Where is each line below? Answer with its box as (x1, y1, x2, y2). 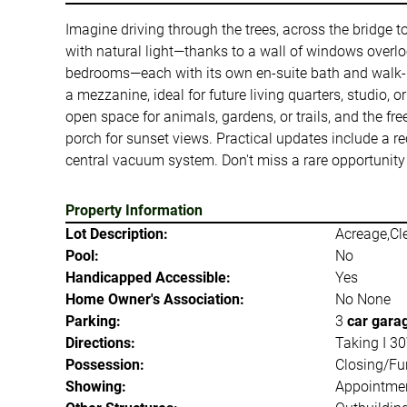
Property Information (65, 201, 203, 219)
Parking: (65, 312, 121, 330)
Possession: (65, 355, 144, 373)
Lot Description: (65, 224, 168, 243)
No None (334, 290, 391, 308)
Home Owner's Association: (65, 290, 244, 308)
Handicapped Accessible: (65, 268, 231, 286)
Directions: (65, 333, 135, 352)
